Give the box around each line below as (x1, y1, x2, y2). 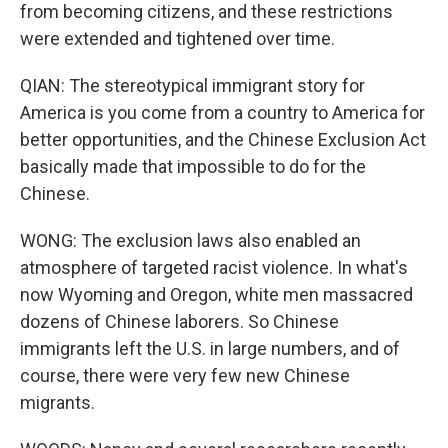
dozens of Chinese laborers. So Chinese (20, 311, 339, 332)
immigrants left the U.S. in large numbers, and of (20, 338, 400, 359)
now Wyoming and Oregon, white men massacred (20, 284, 413, 305)
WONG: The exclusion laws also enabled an (20, 230, 361, 251)
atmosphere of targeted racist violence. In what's (20, 257, 408, 278)
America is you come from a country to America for (20, 102, 425, 123)
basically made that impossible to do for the (20, 156, 366, 177)
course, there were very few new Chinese (20, 365, 350, 386)
